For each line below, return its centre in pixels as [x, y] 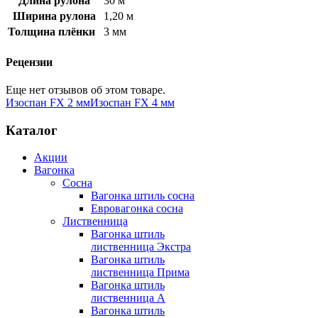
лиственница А [128, 298]
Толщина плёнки [54, 32]
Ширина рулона [54, 16]
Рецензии [29, 62]
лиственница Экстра [141, 247]
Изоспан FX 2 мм [48, 102]
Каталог [32, 130]
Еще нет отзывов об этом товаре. [86, 89]
